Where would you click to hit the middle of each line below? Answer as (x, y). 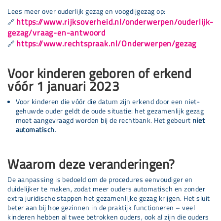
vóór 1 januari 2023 (64, 86)
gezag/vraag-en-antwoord (56, 32)
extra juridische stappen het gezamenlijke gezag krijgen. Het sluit (109, 198)
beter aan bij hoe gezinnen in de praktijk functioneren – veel (101, 207)
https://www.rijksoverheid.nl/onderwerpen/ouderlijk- (115, 21)
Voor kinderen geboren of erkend (100, 73)
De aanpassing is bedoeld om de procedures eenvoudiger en (100, 179)
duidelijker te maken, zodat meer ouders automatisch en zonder (107, 189)
